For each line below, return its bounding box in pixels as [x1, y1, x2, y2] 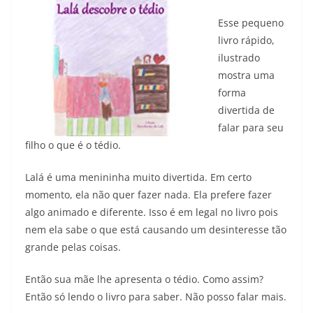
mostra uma [218, 68, 275, 82]
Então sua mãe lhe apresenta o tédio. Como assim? [25, 272, 263, 286]
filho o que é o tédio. [25, 138, 121, 152]
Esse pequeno [218, 16, 284, 30]
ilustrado [218, 51, 260, 65]
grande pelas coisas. [25, 240, 124, 254]
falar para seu [218, 121, 284, 135]
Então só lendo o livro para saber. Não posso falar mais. [25, 290, 286, 304]
